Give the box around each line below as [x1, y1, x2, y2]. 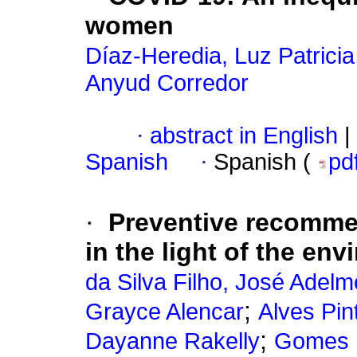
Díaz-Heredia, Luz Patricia [85, 43, 355, 69]
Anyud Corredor [85, 70, 249, 96]
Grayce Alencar [85, 299, 244, 325]
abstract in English [150, 123, 338, 149]
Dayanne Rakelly [85, 328, 260, 355]
